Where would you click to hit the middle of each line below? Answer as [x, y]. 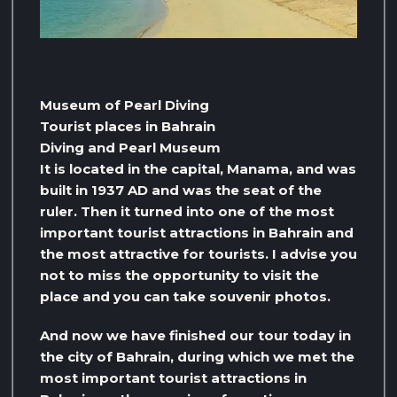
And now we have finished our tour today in [195, 335]
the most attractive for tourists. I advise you [198, 253]
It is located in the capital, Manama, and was [198, 168]
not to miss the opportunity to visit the [179, 275]
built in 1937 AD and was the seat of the [181, 190]
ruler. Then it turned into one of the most [187, 211]
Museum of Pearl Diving [125, 105]
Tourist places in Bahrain [128, 126]
